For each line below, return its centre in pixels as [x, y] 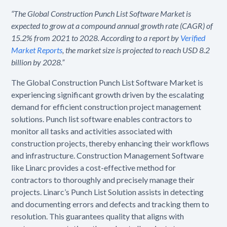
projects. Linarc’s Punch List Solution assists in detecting [108, 192]
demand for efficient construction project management [106, 107]
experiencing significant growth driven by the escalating [108, 95]
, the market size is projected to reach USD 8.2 [136, 50]
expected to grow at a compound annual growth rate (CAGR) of [112, 26]
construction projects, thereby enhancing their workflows [110, 143]
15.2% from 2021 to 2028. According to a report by [96, 38]
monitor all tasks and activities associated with [92, 131]
